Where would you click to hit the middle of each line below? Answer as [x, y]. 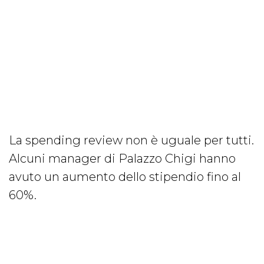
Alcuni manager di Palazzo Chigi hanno [122, 159]
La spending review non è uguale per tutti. [131, 141]
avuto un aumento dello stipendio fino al [125, 177]
